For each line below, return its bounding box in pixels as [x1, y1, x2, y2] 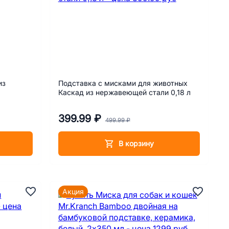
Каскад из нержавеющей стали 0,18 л [58, 88, 191, 97]
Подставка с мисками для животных [58, 79, 188, 87]
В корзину [118, 139, 154, 148]
